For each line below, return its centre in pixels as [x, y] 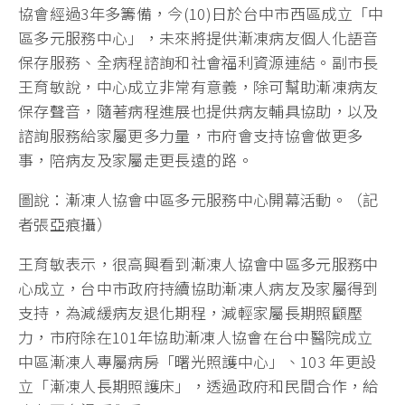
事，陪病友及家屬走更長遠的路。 [136, 160]
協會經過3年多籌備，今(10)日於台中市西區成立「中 [201, 14]
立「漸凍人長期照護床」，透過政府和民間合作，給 [198, 386]
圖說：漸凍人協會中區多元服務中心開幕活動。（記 [198, 200]
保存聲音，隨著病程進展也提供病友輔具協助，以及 [198, 111]
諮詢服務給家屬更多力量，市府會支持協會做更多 [191, 136]
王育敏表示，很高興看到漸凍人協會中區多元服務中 [198, 264]
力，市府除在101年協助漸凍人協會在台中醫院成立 [196, 337]
